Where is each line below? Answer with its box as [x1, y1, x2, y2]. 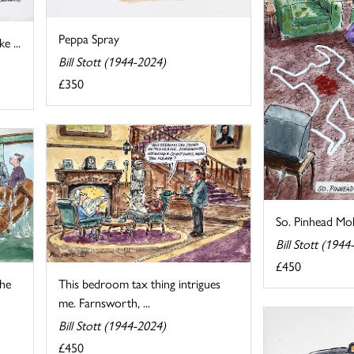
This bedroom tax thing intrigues [58, 273, 221, 292]
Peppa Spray [58, 28, 120, 47]
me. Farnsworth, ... [58, 292, 151, 311]
